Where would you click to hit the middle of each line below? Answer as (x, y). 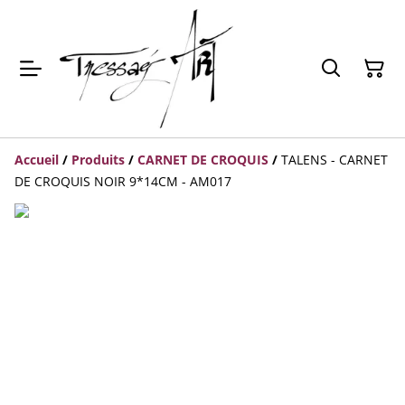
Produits (98, 160)
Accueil (37, 160)
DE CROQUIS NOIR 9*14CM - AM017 (123, 181)
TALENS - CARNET (334, 160)
